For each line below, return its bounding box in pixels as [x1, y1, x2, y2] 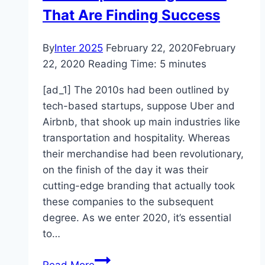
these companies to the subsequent [43, 196, 214, 208]
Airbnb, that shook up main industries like [43, 116, 240, 128]
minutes [169, 58, 206, 70]
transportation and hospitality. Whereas [43, 132, 230, 144]
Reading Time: [88, 58, 157, 70]
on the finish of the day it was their [43, 164, 208, 176]
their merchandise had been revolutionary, [43, 148, 244, 160]
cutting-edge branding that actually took [43, 180, 235, 192]
